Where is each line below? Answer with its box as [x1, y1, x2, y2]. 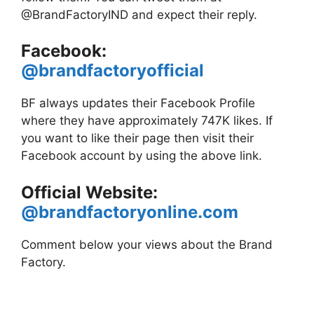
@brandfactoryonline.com [21, 201, 238, 222]
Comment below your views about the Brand [21, 237, 273, 252]
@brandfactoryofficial [21, 60, 204, 81]
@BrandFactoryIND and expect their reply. [21, 7, 257, 22]
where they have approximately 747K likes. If [21, 114, 273, 128]
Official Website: [21, 182, 158, 203]
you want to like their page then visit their [21, 131, 254, 146]
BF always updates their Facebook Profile [21, 96, 255, 111]
